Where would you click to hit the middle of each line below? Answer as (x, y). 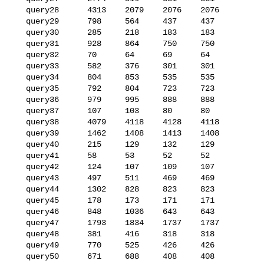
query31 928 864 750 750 (19, 43)
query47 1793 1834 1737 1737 (19, 222)
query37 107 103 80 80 (19, 110)
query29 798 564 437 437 (19, 21)
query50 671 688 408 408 (19, 256)
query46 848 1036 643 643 (19, 211)
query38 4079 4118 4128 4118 (19, 122)
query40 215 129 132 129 (19, 144)
